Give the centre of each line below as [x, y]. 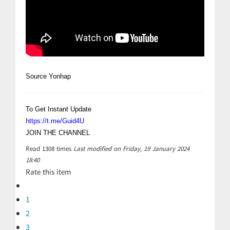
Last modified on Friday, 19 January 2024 [131, 149]
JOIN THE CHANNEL [59, 133]
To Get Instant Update [59, 109]
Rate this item [48, 173]
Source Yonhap [48, 76]
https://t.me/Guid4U [55, 121]
